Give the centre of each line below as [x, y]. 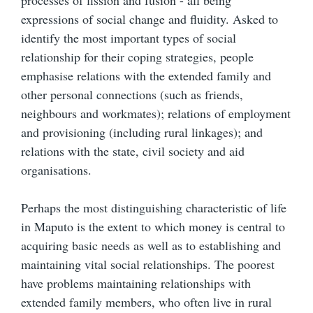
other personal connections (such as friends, [132, 95]
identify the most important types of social [129, 38]
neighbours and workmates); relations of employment [156, 114]
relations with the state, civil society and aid [133, 151]
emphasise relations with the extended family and [146, 76]
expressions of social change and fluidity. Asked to [150, 19]
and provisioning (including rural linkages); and [142, 132]
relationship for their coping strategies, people [137, 57]
